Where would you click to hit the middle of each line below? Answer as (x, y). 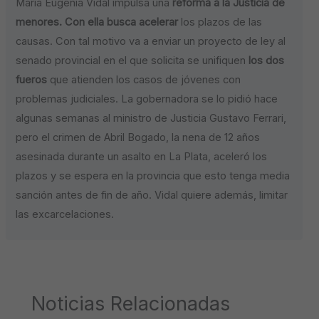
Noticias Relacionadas (131, 304)
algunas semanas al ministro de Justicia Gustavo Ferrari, (151, 118)
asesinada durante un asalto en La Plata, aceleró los (142, 156)
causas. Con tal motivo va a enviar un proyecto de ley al (151, 41)
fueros (32, 79)
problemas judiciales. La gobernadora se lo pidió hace (147, 99)
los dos (265, 60)
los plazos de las (220, 22)
